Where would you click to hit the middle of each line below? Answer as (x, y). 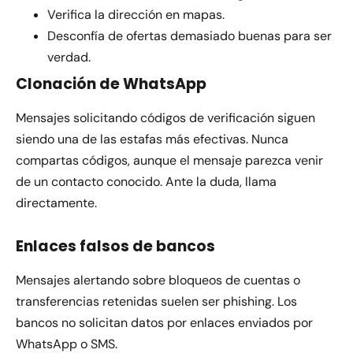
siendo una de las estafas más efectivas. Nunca (152, 139)
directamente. (56, 203)
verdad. (69, 57)
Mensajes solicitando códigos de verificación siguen (165, 117)
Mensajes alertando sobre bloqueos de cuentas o (158, 280)
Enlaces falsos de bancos (115, 246)
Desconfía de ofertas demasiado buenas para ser (190, 35)
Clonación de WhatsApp (111, 84)
